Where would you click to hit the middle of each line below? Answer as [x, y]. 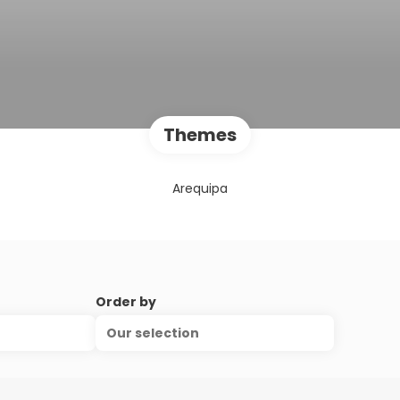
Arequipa [200, 188]
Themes [200, 135]
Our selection [152, 333]
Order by [125, 302]
